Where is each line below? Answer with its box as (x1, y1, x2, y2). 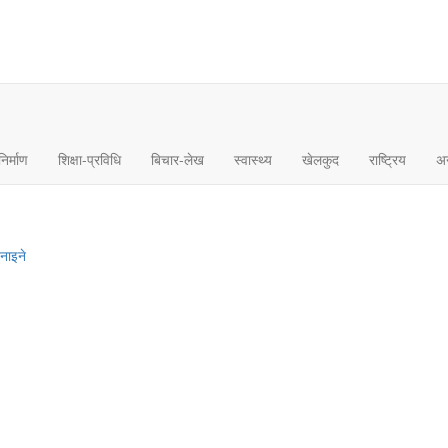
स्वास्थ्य (234, 148, 272, 169)
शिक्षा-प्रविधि (58, 148, 121, 169)
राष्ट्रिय (369, 148, 406, 169)
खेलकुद (302, 148, 339, 169)
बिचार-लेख (151, 148, 204, 169)
